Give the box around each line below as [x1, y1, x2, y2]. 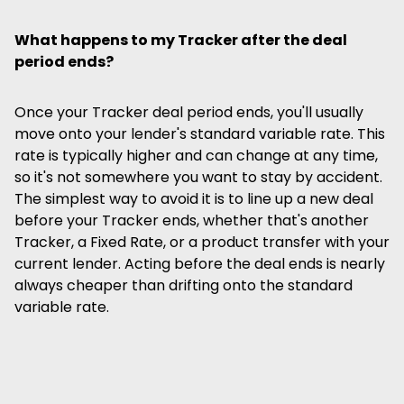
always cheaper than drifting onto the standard [14, 275, 353, 296]
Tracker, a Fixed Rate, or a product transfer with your [14, 232, 390, 252]
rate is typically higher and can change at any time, [14, 145, 378, 166]
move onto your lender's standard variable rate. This [14, 124, 385, 144]
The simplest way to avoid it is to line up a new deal [14, 188, 373, 209]
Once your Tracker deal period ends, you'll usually [14, 102, 363, 123]
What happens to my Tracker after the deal [14, 30, 347, 50]
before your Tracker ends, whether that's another [14, 210, 369, 231]
